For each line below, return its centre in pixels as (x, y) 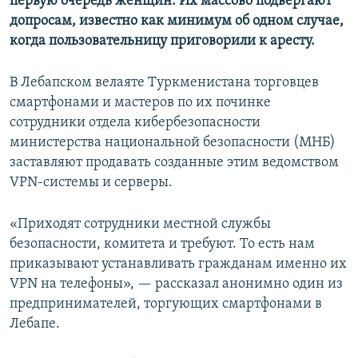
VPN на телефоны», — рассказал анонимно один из (176, 284)
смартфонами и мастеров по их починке (140, 103)
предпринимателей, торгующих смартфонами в (166, 304)
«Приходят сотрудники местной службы (140, 225)
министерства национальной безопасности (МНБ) (173, 143)
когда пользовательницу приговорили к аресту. (162, 42)
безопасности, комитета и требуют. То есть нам (162, 245)
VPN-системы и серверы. (91, 183)
